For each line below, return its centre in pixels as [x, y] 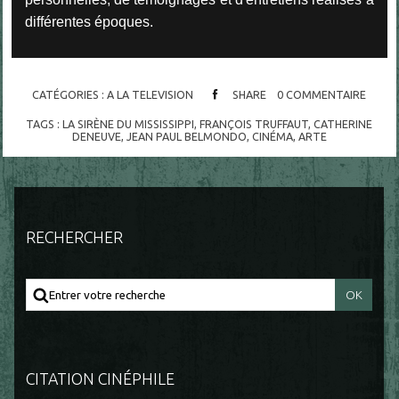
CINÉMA [272, 136]
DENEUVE [96, 136]
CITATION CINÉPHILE [101, 378]
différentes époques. [89, 21]
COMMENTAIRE [326, 95]
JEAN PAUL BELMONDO [186, 136]
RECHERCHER [75, 237]
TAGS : [45, 123]
